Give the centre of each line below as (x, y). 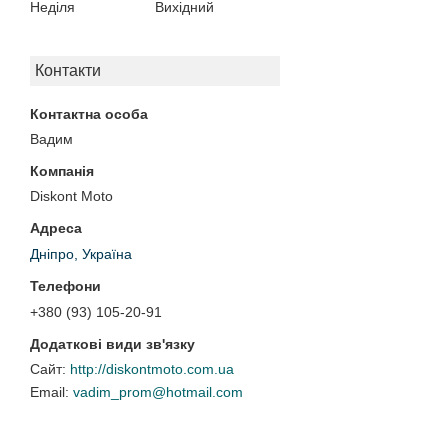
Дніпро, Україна (81, 254)
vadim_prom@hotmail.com (158, 392)
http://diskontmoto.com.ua (152, 369)
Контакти (68, 71)
